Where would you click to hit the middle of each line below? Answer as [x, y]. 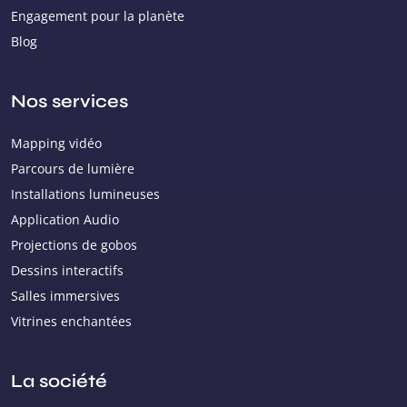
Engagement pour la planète [98, 16]
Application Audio [65, 219]
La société [59, 381]
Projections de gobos [74, 245]
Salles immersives [65, 296]
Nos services [69, 101]
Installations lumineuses [85, 194]
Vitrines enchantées [71, 321]
